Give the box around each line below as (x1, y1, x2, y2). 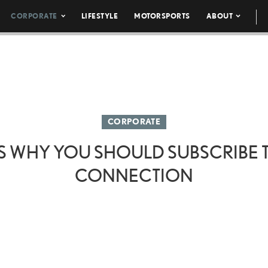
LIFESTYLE (81, 12, 118, 20)
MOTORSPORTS (134, 12, 190, 20)
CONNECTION (75, 165, 193, 185)
